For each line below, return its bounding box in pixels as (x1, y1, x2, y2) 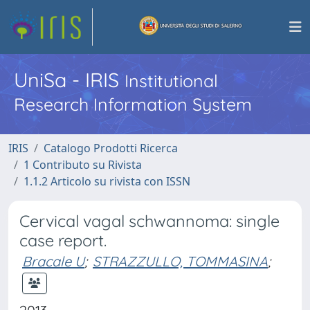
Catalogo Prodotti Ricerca (44, 140, 178, 156)
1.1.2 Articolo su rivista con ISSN (24, 174, 190, 189)
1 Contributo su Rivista (24, 157, 142, 172)
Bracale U (22, 253, 84, 270)
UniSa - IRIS (14, 67, 125, 92)
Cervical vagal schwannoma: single (19, 211, 280, 231)
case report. (19, 230, 107, 250)
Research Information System (14, 93, 252, 115)
